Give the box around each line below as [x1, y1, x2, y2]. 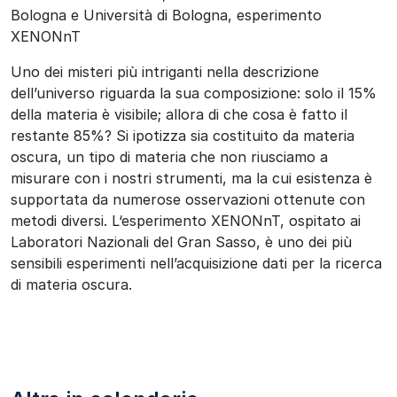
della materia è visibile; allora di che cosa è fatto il [11, 105, 347, 123]
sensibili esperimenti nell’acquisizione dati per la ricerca [11, 253, 382, 272]
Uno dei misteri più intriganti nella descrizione [11, 62, 319, 81]
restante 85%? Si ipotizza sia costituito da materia [11, 126, 354, 144]
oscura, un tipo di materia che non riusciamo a [11, 147, 328, 166]
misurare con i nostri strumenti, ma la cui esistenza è [11, 168, 372, 187]
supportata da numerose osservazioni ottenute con [11, 190, 365, 208]
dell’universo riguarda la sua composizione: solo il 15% [11, 83, 377, 102]
